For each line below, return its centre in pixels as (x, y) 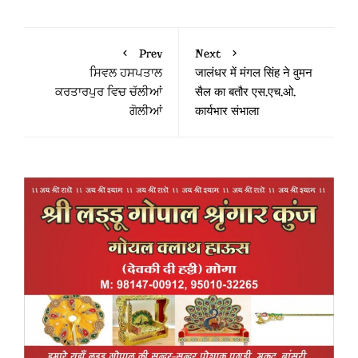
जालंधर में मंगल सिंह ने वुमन (254, 72)
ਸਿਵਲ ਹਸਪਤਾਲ (126, 72)
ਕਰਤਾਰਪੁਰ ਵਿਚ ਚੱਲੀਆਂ (109, 91)
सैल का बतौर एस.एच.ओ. (245, 91)
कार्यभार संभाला (227, 111)
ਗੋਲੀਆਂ (146, 111)
